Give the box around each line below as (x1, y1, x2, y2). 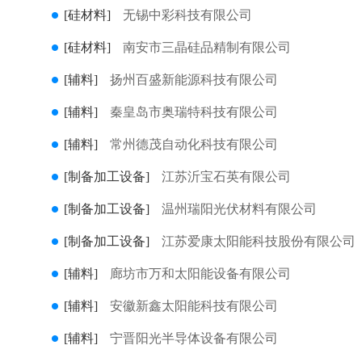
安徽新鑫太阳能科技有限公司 (110, 299, 278, 313)
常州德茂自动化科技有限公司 (110, 137, 278, 151)
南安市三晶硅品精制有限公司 (123, 40, 291, 54)
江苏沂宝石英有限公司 (162, 170, 291, 183)
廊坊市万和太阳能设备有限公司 (110, 267, 291, 280)
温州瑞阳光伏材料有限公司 (162, 202, 317, 216)
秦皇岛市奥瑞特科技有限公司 (110, 105, 278, 119)
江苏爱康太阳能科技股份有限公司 (162, 234, 356, 248)
